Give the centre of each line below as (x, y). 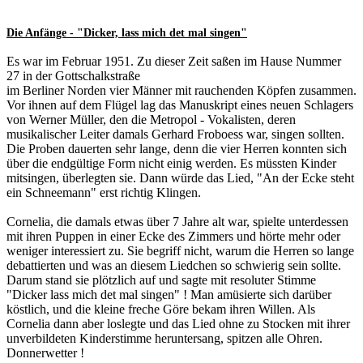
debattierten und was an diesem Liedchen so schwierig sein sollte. (174, 266)
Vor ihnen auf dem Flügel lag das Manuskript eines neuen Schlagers (180, 105)
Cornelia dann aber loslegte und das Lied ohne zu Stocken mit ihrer (178, 324)
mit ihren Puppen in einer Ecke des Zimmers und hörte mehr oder (173, 237)
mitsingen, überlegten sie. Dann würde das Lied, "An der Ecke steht (180, 178)
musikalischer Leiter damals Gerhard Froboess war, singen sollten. (175, 135)
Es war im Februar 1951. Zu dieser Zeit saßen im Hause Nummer (174, 62)
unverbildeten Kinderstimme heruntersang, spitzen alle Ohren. (164, 339)
